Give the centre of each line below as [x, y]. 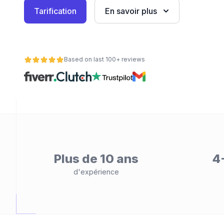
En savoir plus [131, 11]
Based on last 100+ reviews [104, 59]
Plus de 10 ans [96, 159]
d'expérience [96, 172]
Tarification [55, 11]
